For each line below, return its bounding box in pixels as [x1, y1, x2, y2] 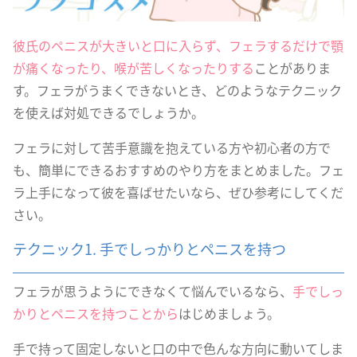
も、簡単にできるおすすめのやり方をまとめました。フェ [13, 160, 344, 179]
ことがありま [254, 58, 331, 77]
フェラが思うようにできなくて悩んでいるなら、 [13, 281, 292, 300]
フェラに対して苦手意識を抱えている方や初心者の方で [13, 138, 331, 157]
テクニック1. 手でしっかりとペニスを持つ [13, 238, 286, 259]
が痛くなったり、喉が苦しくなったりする [13, 58, 254, 77]
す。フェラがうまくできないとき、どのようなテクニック [13, 80, 342, 100]
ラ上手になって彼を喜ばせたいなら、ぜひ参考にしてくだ [13, 182, 343, 202]
